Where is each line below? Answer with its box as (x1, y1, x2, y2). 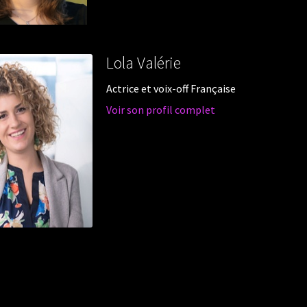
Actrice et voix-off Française (106, 81, 236, 95)
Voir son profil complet (106, 103, 215, 117)
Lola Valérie (106, 51, 181, 73)
